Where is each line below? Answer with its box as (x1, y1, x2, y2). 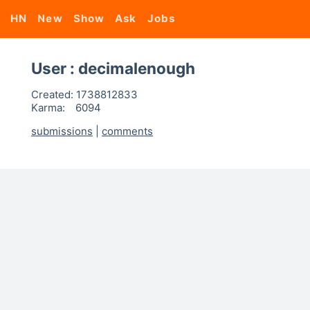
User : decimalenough (31, 59, 195, 77)
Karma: (31, 101, 65, 114)
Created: (31, 88, 73, 101)
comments (102, 125, 153, 138)
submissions (31, 125, 93, 138)
